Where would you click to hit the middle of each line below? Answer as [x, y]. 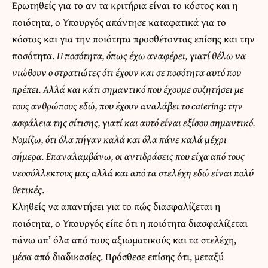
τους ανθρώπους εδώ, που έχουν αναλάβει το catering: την [127, 105]
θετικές [27, 189]
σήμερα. [29, 156]
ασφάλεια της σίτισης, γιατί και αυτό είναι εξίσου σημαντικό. [134, 122]
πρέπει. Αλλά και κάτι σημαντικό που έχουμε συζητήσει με [128, 89]
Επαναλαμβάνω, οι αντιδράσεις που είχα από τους [145, 156]
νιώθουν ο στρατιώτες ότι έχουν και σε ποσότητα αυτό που [127, 72]
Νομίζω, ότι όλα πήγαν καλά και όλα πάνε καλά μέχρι [119, 139]
